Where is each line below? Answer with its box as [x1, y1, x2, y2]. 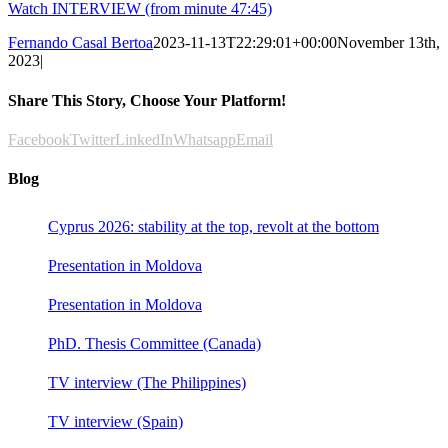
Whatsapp [173, 130, 236, 148]
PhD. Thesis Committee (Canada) [48, 334, 261, 352]
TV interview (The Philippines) [48, 373, 246, 391]
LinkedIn [115, 130, 173, 148]
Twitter [70, 130, 115, 148]
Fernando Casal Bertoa [8, 34, 153, 52]
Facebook [8, 130, 70, 148]
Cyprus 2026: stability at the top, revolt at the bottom [48, 217, 379, 235]
